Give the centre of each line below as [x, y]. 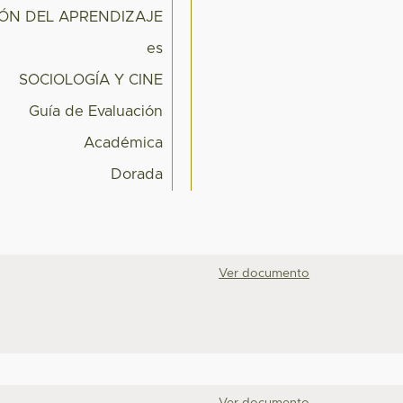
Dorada [137, 175]
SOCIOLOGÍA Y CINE [91, 81]
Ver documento [264, 273]
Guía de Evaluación [96, 112]
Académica [124, 143]
